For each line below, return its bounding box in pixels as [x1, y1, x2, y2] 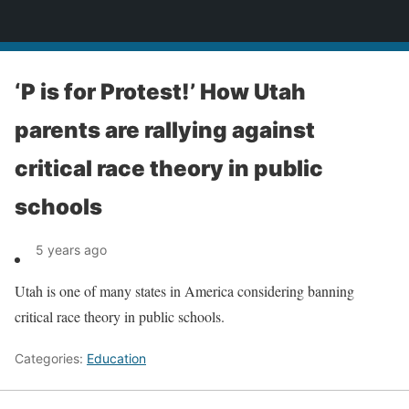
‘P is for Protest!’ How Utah [15, 79, 306, 105]
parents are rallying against [15, 117, 315, 143]
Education [87, 351, 146, 366]
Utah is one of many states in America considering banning [15, 281, 354, 300]
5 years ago [36, 242, 107, 257]
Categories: [15, 351, 87, 366]
